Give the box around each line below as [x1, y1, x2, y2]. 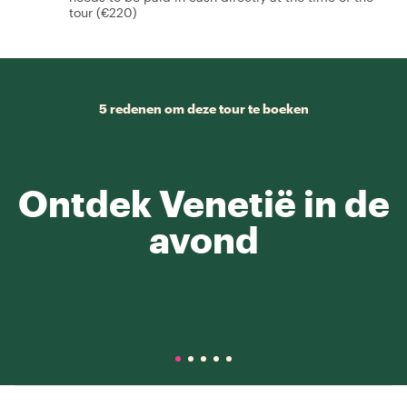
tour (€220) [69, 5, 137, 20]
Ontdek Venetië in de [17, 182, 390, 224]
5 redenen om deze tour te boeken [98, 101, 309, 116]
